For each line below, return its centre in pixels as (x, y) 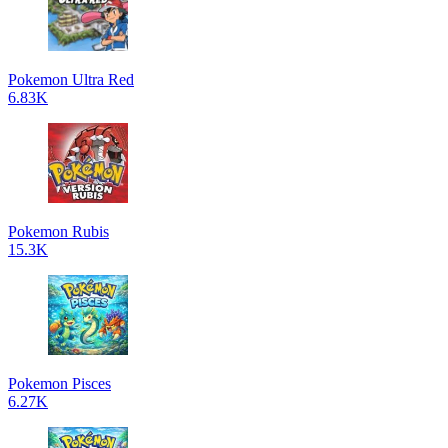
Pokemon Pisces (59, 383)
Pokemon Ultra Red (71, 79)
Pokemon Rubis (58, 231)
